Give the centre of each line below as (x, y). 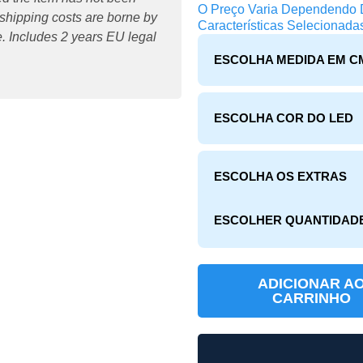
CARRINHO (311, 298)
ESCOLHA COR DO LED (284, 118)
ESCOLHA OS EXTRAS (280, 176)
